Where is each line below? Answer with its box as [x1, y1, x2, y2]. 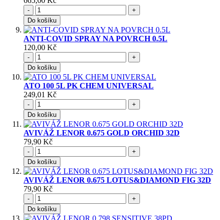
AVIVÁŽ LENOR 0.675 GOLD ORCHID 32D [24, 129, 180, 137]
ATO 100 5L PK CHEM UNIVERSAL [24, 82, 154, 90]
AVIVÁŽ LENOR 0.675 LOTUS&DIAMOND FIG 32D [24, 176, 211, 185]
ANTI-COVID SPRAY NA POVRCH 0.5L [24, 34, 167, 43]
